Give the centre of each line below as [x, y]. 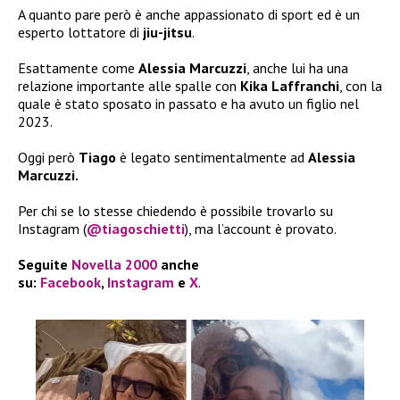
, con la [361, 86]
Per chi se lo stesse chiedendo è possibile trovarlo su [175, 211]
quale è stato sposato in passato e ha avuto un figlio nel [188, 104]
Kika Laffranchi [290, 86]
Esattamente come [78, 68]
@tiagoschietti [136, 229]
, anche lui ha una [297, 68]
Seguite [45, 265]
